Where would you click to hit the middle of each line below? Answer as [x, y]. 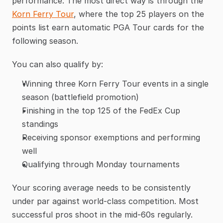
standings [40, 124]
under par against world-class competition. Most [105, 201]
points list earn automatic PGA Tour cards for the [108, 28]
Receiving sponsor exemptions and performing [111, 138]
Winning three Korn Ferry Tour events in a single [115, 84]
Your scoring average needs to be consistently [101, 188]
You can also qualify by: [57, 64]
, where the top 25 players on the [139, 14]
